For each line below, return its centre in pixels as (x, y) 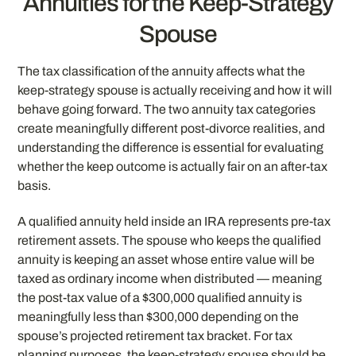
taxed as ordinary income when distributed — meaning (170, 279)
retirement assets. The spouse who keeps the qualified (170, 241)
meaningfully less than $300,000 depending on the (159, 317)
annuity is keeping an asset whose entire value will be (166, 260)
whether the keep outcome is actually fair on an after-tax (173, 167)
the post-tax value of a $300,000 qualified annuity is (160, 298)
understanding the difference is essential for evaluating (171, 148)
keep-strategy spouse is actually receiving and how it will (175, 91)
